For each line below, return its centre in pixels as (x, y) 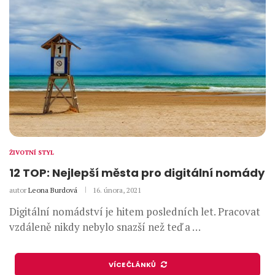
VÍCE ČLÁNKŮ (132, 265)
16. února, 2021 (117, 190)
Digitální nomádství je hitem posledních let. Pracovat (135, 212)
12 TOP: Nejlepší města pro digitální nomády (137, 173)
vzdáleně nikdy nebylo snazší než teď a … (105, 227)
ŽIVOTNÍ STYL (32, 153)
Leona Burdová (53, 190)
